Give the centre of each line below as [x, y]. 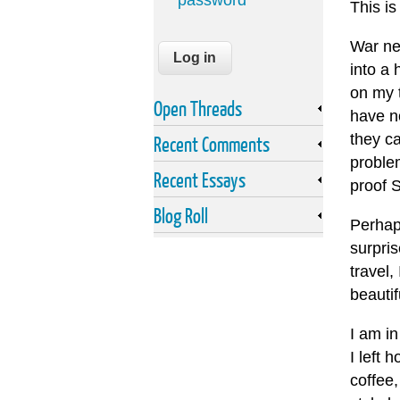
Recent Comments [212, 144]
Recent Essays [200, 180]
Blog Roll [181, 216]
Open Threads [198, 108]
